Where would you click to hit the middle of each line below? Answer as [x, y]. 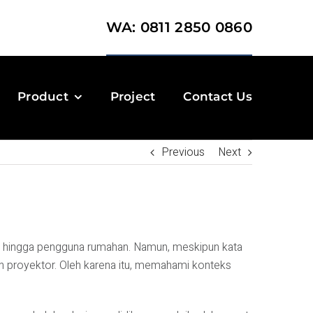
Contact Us [218, 96]
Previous [183, 152]
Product [43, 96]
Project [133, 96]
